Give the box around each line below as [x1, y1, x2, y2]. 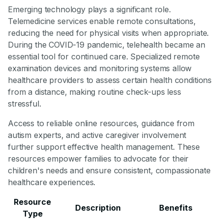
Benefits [159, 203, 192, 213]
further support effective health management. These [8, 142, 200, 152]
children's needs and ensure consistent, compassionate [8, 165, 211, 176]
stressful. [8, 99, 41, 109]
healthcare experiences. [8, 177, 96, 188]
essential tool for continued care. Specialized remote [8, 52, 200, 62]
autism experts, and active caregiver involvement [8, 130, 187, 140]
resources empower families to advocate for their [8, 154, 189, 164]
